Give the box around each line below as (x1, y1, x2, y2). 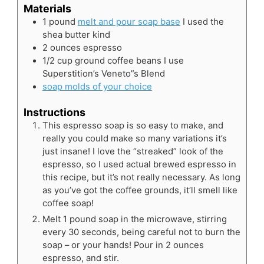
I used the (182, 16, 224, 27)
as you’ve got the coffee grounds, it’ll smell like (42, 185, 237, 196)
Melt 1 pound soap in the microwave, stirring (42, 214, 227, 225)
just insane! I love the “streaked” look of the (42, 146, 223, 157)
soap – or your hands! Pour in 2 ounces (42, 240, 204, 251)
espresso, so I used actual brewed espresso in (42, 159, 236, 170)
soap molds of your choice (42, 81, 152, 92)
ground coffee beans (74, 55, 161, 66)
